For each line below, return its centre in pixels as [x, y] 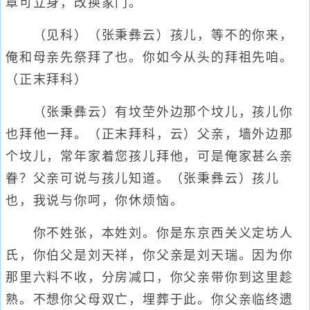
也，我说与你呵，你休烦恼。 [95, 201]
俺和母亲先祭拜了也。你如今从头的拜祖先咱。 [149, 57]
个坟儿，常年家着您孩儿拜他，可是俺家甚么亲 [149, 156]
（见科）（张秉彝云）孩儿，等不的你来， [149, 35]
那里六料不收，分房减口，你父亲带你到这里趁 [149, 277]
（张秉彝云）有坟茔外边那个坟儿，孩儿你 [149, 112]
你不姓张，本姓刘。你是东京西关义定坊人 [149, 233]
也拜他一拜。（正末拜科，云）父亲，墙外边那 [149, 134]
